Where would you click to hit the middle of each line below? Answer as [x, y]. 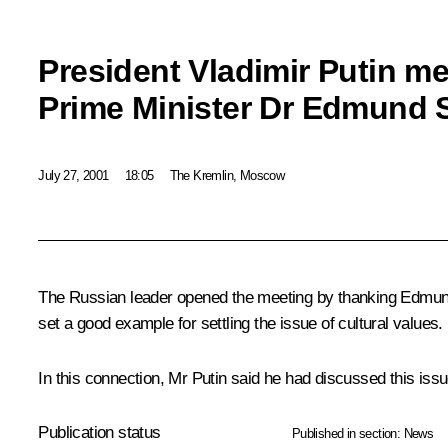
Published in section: [347, 434]
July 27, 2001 [73, 175]
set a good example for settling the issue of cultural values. [240, 324]
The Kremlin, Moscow [227, 175]
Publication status [99, 433]
